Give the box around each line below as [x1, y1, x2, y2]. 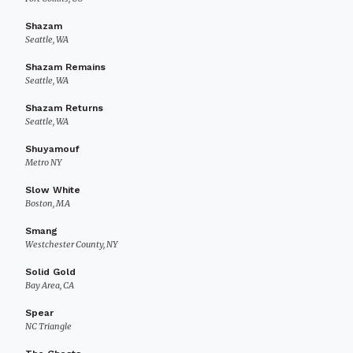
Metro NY [25, 157, 61, 168]
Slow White [25, 184, 80, 195]
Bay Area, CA [25, 280, 74, 291]
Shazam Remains [25, 61, 106, 72]
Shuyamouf [25, 143, 80, 154]
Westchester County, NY [25, 239, 117, 250]
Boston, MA [25, 198, 70, 209]
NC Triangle [25, 321, 72, 332]
